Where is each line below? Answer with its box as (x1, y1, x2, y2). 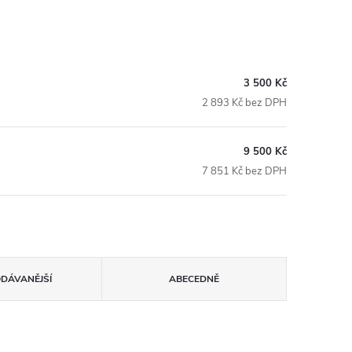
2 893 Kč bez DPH (202, 96, 287, 111)
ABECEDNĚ (168, 272, 219, 285)
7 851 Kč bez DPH (202, 164, 287, 179)
